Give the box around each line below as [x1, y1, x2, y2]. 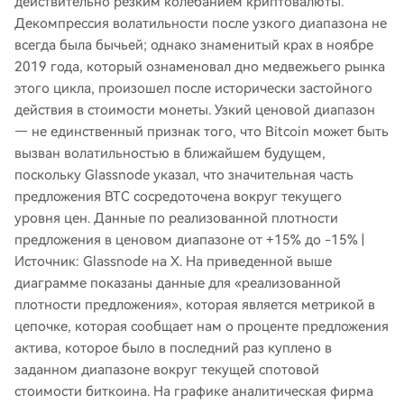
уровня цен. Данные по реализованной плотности [14, 210, 338, 226]
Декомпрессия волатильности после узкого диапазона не [14, 15, 387, 32]
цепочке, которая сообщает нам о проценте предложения [14, 318, 389, 335]
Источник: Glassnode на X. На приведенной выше [14, 253, 332, 270]
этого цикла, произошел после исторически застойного [14, 80, 372, 96]
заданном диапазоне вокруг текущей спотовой [14, 362, 319, 378]
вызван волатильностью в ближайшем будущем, [14, 145, 326, 161]
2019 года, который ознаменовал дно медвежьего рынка [14, 59, 385, 75]
